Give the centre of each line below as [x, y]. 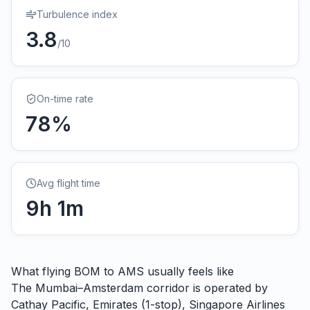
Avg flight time [69, 183]
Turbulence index [77, 14]
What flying [43, 271]
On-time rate [65, 99]
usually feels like [189, 271]
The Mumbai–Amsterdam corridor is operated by [139, 288]
